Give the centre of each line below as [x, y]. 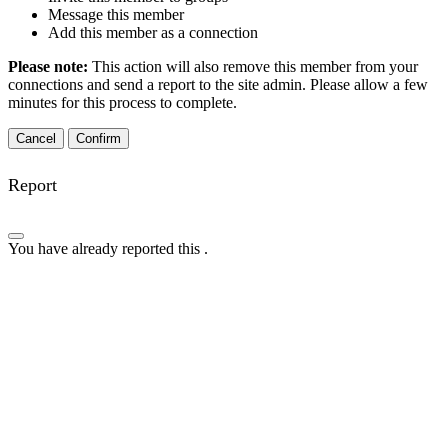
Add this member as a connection [153, 32]
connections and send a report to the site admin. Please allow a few [218, 84]
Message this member [116, 14]
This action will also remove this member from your [255, 66]
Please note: [50, 66]
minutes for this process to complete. [122, 102]
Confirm [98, 138]
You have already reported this [106, 248]
